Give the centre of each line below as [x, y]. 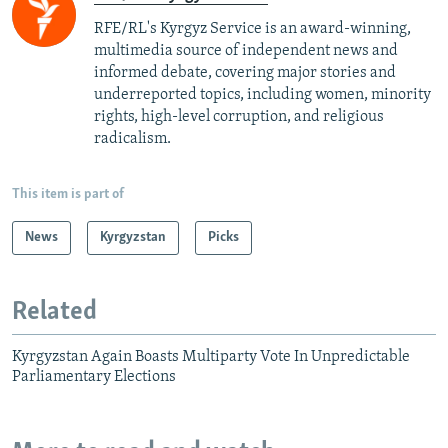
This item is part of [68, 195]
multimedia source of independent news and [246, 51]
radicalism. [132, 139]
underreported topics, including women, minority [262, 95]
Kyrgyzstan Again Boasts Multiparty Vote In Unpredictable [211, 356]
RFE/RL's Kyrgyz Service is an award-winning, [252, 29]
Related [54, 313]
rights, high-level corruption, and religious [239, 117]
